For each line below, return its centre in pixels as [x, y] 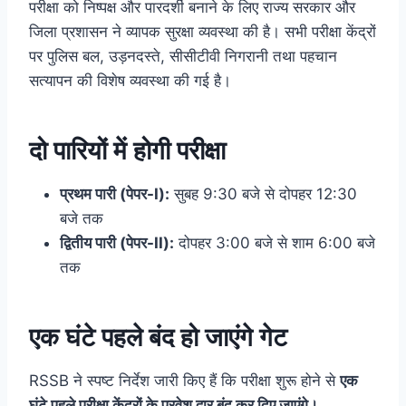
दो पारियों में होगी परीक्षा [127, 150]
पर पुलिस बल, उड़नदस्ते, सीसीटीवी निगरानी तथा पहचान [183, 56]
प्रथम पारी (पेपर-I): [115, 193]
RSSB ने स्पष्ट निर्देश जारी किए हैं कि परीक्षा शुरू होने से [184, 380]
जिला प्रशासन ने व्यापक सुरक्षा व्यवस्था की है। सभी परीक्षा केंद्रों [203, 31]
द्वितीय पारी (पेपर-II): [117, 242]
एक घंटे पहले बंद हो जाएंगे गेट [158, 337]
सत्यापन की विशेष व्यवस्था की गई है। [130, 80]
